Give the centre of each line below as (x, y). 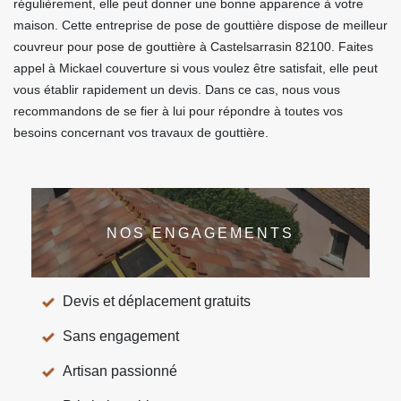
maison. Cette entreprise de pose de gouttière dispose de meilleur (200, 25)
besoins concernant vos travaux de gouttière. (141, 132)
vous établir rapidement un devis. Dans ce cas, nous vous (177, 90)
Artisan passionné (120, 371)
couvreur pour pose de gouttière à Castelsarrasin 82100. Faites (193, 47)
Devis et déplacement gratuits (157, 301)
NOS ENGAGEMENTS (200, 233)
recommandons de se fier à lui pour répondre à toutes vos (178, 111)
